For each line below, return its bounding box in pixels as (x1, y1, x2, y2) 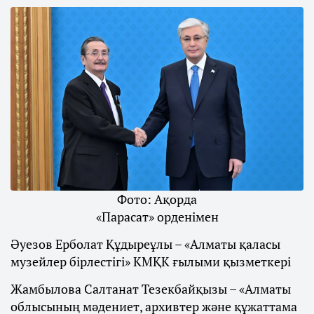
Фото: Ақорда (117, 190, 197, 207)
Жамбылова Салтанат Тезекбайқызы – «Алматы (11, 280, 291, 297)
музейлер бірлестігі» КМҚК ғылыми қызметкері (11, 252, 291, 270)
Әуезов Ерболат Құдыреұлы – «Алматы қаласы (11, 235, 280, 252)
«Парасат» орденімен (95, 207, 219, 225)
